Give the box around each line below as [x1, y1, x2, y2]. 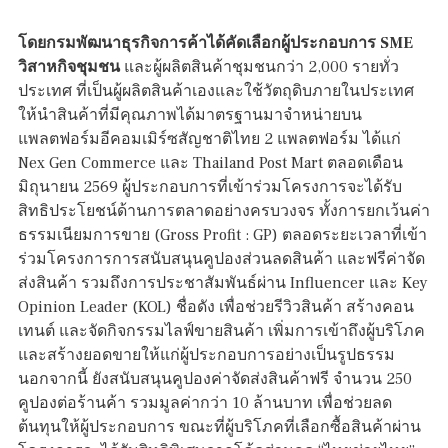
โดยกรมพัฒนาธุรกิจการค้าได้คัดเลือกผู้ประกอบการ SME [18, 33, 413, 54]
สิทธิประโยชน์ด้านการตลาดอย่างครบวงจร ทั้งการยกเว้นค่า [18, 201, 430, 222]
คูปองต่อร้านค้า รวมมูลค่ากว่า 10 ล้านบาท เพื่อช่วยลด [18, 393, 392, 414]
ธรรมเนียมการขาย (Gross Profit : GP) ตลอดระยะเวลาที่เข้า [18, 225, 427, 246]
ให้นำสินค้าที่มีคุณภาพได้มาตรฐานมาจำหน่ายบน [18, 105, 362, 126]
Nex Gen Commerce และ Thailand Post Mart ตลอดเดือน [18, 153, 403, 174]
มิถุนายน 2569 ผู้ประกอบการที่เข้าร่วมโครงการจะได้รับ [18, 177, 402, 198]
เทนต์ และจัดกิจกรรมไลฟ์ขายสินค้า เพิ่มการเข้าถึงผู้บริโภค [18, 321, 425, 342]
